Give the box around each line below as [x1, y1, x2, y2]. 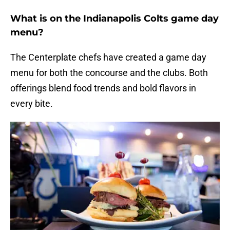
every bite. [10, 98, 53, 109]
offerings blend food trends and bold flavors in [10, 83, 196, 94]
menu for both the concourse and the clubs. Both [10, 67, 208, 79]
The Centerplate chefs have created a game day [10, 52, 206, 63]
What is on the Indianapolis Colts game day [10, 13, 219, 25]
